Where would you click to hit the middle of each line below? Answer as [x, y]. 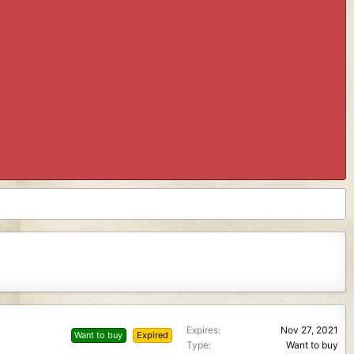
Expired [153, 335]
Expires [202, 330]
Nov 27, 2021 [309, 330]
